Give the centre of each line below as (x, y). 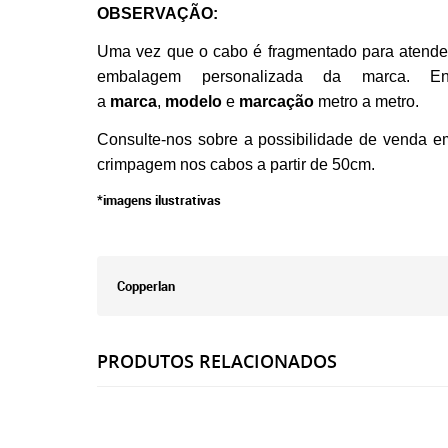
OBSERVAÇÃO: (159, 13)
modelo (193, 101)
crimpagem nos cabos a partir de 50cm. (236, 164)
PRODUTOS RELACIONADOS (217, 361)
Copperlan (146, 286)
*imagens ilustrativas (159, 200)
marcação (276, 101)
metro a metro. (366, 101)
